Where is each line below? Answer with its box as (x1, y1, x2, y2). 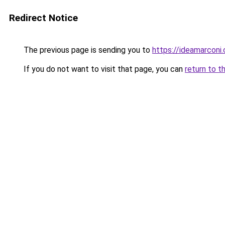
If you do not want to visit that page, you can (22, 64, 185, 74)
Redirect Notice (9, 12, 78, 24)
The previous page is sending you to (22, 45, 152, 55)
